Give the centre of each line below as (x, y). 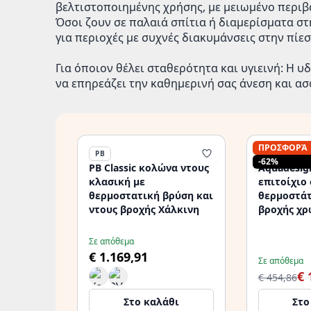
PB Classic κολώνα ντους (149, 168)
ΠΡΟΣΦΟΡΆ (283, 148)
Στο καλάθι (151, 302)
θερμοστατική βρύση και (151, 195)
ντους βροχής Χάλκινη (144, 209)
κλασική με (117, 182)
